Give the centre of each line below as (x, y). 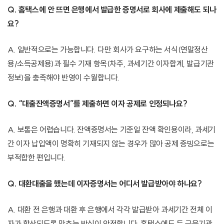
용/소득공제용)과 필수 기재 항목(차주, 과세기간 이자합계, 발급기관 (111, 64)
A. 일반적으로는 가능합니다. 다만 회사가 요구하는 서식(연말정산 (108, 50)
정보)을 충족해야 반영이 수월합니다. (64, 78)
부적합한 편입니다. (36, 158)
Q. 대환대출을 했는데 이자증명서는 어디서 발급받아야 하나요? (105, 184)
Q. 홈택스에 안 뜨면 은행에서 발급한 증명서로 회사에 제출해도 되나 (112, 10)
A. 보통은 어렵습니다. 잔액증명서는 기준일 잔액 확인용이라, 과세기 (111, 130)
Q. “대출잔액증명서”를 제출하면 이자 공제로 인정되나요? (97, 104)
